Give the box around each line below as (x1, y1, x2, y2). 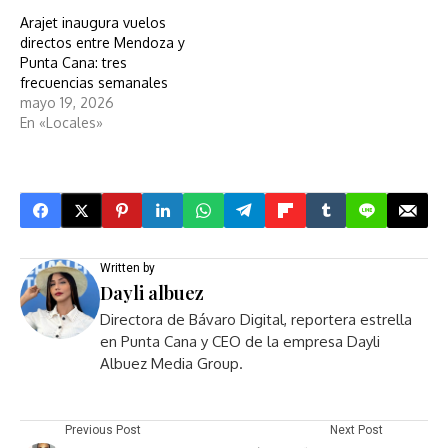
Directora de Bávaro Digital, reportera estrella (100, 310, 412, 329)
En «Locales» (20, 114, 103, 131)
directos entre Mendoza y (20, 34, 185, 51)
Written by (100, 261, 155, 275)
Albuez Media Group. (100, 354, 243, 373)
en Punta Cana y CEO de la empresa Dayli (100, 332, 380, 351)
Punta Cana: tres (20, 54, 127, 71)
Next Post (330, 423, 383, 437)
